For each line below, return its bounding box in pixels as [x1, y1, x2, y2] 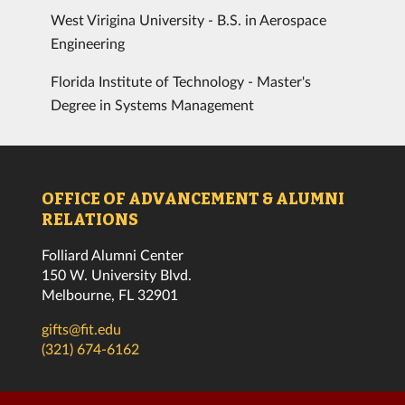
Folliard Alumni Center [42, 246, 184, 263]
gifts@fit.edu [42, 320, 121, 337]
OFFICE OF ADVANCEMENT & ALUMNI [42, 190, 344, 209]
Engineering [51, 34, 125, 52]
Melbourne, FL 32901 [42, 286, 178, 303]
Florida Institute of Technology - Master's [51, 72, 311, 89]
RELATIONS [42, 211, 138, 230]
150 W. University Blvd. [42, 266, 192, 283]
